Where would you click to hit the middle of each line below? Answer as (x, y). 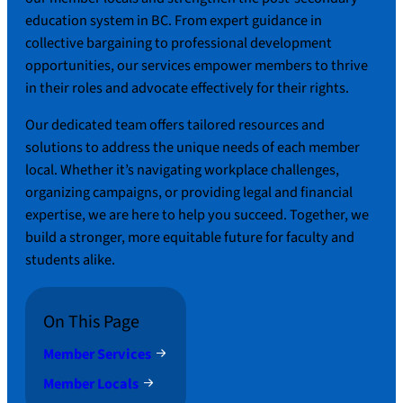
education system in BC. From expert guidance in (174, 21)
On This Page (91, 322)
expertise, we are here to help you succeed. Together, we (197, 215)
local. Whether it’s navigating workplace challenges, (182, 170)
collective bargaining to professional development (179, 44)
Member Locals (91, 384)
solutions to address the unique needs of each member (193, 148)
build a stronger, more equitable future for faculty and (190, 238)
